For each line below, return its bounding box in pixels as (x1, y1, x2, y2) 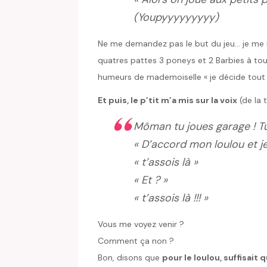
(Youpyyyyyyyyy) (133, 10, 219, 25)
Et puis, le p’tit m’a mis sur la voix (98, 95, 237, 106)
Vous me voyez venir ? (98, 219, 184, 230)
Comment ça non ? (98, 235, 174, 247)
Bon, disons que (98, 252, 162, 263)
